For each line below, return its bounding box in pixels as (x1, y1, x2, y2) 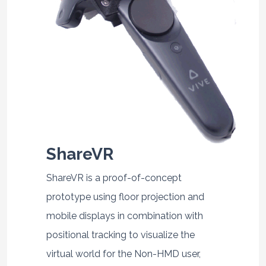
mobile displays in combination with (46, 210, 203, 222)
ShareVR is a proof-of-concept (46, 172, 182, 184)
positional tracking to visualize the (46, 229, 195, 241)
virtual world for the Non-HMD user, (46, 248, 201, 260)
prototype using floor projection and (46, 191, 204, 203)
